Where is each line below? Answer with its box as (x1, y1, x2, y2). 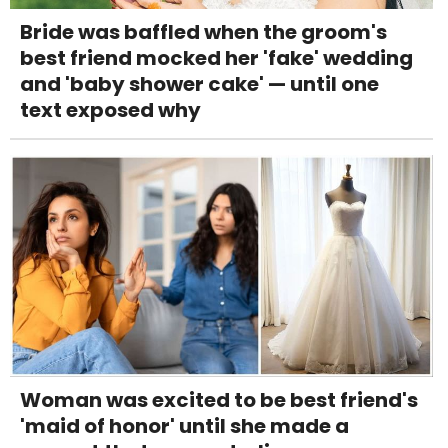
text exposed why (20, 96, 201, 125)
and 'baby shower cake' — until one (20, 70, 379, 99)
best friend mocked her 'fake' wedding (20, 44, 413, 73)
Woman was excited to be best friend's (20, 386, 418, 415)
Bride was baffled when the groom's (20, 18, 387, 47)
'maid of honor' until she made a (20, 412, 349, 441)
